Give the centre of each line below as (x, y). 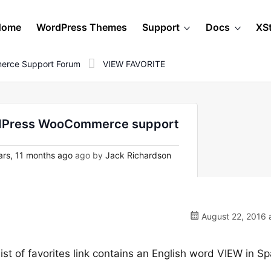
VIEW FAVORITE (134, 64)
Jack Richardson (138, 155)
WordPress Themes (82, 27)
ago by (89, 155)
